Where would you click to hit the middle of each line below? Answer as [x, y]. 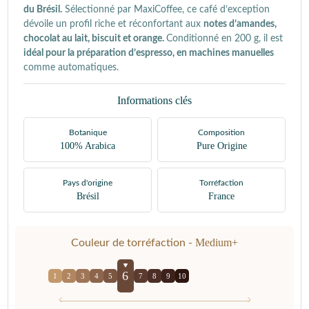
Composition [221, 132]
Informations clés [154, 100]
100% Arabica [88, 146]
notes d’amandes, [240, 24]
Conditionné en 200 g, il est [225, 39]
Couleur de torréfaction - [133, 243]
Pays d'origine [88, 183]
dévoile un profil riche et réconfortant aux [113, 24]
